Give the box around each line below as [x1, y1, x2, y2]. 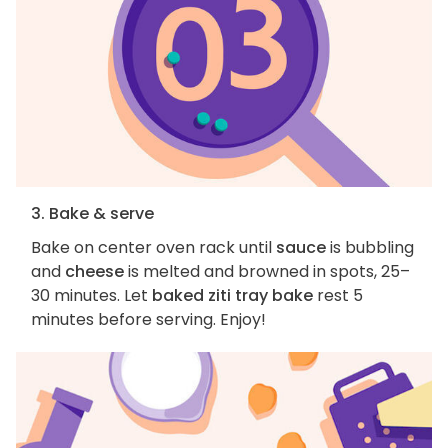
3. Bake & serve [31, 202, 154, 226]
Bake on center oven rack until [31, 236, 276, 260]
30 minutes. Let [31, 284, 152, 308]
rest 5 [313, 284, 363, 308]
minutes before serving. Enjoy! [31, 308, 266, 332]
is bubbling [326, 236, 414, 260]
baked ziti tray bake [152, 284, 313, 308]
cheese [65, 260, 124, 284]
